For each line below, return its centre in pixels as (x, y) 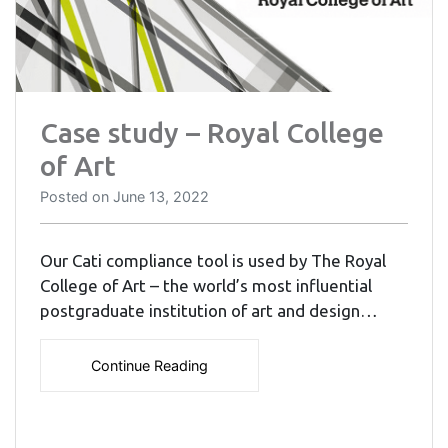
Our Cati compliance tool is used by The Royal (213, 261)
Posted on (76, 197)
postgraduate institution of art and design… (209, 311)
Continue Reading (149, 366)
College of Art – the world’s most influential (206, 286)
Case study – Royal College (212, 133)
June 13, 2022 (161, 197)
